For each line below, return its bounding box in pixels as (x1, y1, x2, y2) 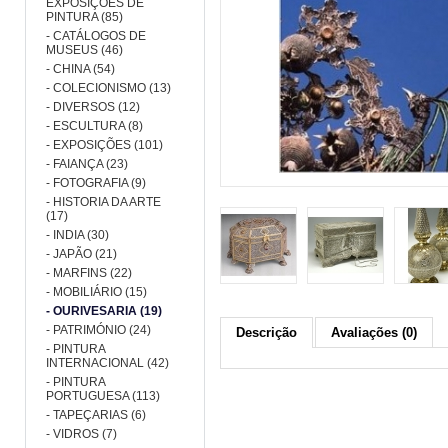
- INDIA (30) (46, 228, 109, 242)
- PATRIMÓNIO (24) (46, 323, 151, 337)
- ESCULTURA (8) (46, 119, 143, 133)
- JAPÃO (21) (46, 247, 117, 261)
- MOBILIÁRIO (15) (46, 285, 147, 299)
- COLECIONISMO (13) (46, 81, 171, 95)
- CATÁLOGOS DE (46, 29, 146, 43)
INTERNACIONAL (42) (46, 356, 169, 370)
